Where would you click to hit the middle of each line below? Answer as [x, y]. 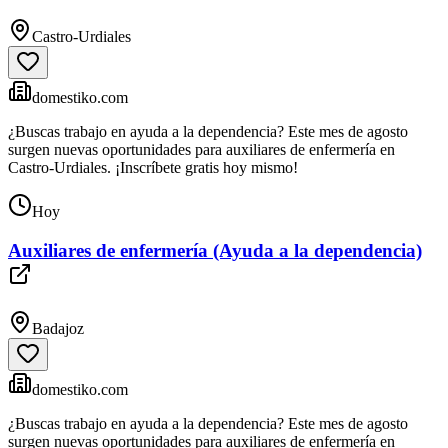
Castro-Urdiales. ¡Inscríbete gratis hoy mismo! [153, 168]
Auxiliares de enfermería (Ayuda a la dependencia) [215, 251]
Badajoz [58, 328]
